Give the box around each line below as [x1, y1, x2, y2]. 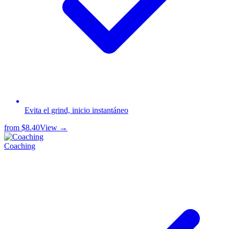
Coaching [4, 141, 35, 150]
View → [40, 123, 67, 132]
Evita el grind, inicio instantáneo [25, 105, 128, 114]
